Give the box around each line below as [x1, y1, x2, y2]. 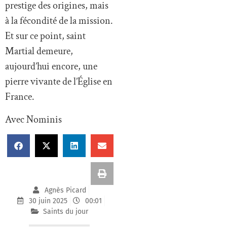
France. [5, 90, 34, 104]
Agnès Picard [44, 185, 86, 195]
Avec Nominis [5, 112, 62, 126]
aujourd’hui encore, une [5, 60, 97, 73]
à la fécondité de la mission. [5, 14, 113, 28]
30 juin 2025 [28, 196, 67, 205]
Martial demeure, [5, 45, 73, 58]
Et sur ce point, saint [5, 29, 86, 43]
